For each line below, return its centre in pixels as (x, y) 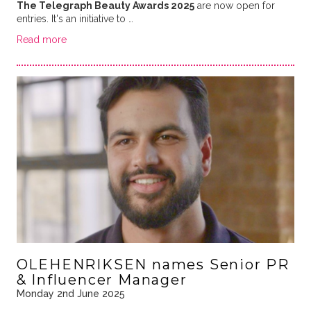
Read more (41, 39)
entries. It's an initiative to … (75, 18)
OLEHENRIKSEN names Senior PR (153, 264)
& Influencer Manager (102, 279)
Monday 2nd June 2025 (70, 293)
